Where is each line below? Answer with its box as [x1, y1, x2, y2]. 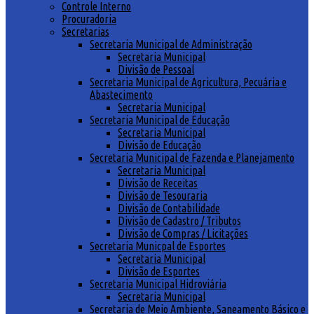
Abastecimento [90, 88, 153, 101]
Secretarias [62, 25, 109, 38]
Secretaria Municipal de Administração [90, 38, 252, 50]
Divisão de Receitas [118, 177, 198, 189]
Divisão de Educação [118, 139, 201, 151]
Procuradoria [62, 13, 116, 25]
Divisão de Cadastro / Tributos [118, 214, 241, 227]
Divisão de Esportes [118, 265, 200, 278]
